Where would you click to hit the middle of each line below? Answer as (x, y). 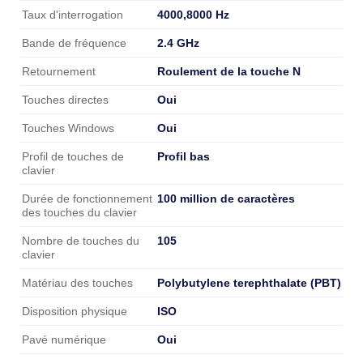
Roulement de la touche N (229, 71)
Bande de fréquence (74, 43)
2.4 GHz (178, 43)
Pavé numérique (64, 340)
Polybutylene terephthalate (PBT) (249, 282)
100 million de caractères (226, 198)
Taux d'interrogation (73, 15)
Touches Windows (68, 128)
